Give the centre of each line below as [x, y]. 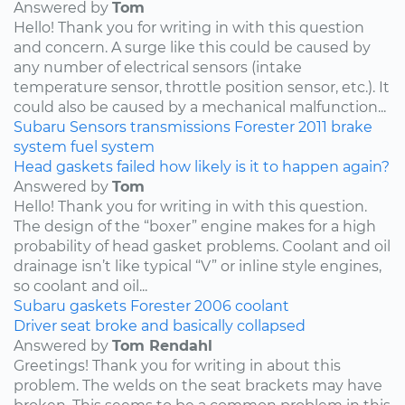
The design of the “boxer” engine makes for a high [195, 226]
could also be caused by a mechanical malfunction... [200, 107]
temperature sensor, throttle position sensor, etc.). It [202, 87]
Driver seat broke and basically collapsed [160, 325]
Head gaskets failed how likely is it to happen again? [202, 166]
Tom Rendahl [162, 345]
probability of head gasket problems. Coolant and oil [202, 246]
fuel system [113, 146]
